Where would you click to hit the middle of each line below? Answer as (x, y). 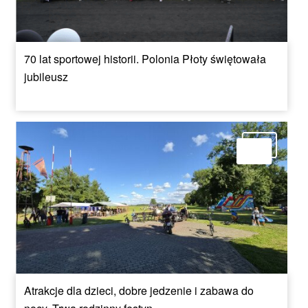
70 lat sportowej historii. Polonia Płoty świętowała (145, 58)
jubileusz (46, 76)
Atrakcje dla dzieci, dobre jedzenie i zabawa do (139, 291)
